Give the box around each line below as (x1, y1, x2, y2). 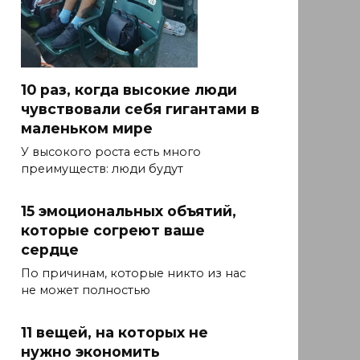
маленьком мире (21, 119, 153, 137)
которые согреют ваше (21, 222, 205, 239)
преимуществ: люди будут (21, 162, 183, 177)
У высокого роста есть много (21, 145, 201, 160)
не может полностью (21, 283, 150, 298)
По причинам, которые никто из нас (21, 266, 246, 281)
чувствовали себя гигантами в (21, 100, 260, 117)
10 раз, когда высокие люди (21, 80, 237, 98)
